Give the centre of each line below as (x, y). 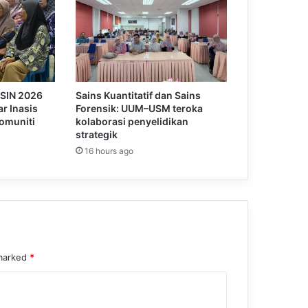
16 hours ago (109, 151)
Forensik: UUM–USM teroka (139, 109)
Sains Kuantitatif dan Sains (138, 96)
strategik (96, 135)
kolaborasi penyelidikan (132, 122)
